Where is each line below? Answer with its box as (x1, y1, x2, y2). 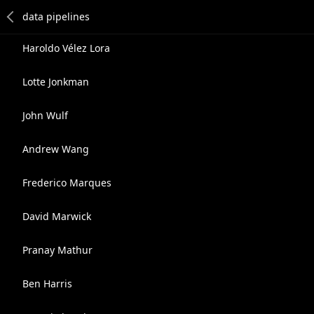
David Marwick (22, 210, 91, 223)
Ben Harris (22, 277, 72, 290)
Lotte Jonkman (22, 75, 89, 88)
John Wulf (22, 109, 68, 122)
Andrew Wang (22, 142, 89, 156)
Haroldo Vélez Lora (22, 41, 110, 55)
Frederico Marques (22, 176, 111, 189)
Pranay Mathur (22, 243, 93, 257)
